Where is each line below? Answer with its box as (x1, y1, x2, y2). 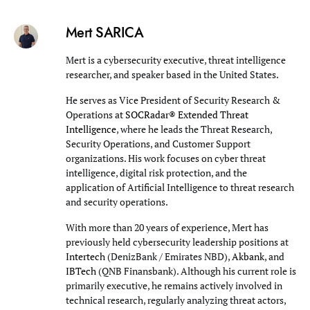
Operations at (65, 107, 125, 121)
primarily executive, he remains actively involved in (65, 278, 282, 292)
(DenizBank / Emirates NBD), (104, 249, 232, 263)
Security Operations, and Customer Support (65, 136, 250, 150)
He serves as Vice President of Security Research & (65, 93, 280, 107)
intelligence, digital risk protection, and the (65, 165, 247, 179)
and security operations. (65, 194, 168, 208)
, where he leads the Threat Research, (116, 122, 272, 136)
